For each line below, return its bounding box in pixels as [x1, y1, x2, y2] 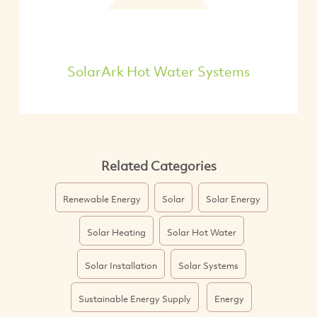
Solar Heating [86, 226, 146, 239]
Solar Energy [205, 192, 260, 206]
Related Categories [100, 157, 217, 175]
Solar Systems [178, 259, 238, 272]
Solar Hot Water [166, 226, 236, 239]
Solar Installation [84, 259, 157, 272]
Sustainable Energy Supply [79, 292, 191, 306]
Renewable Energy [62, 192, 141, 206]
